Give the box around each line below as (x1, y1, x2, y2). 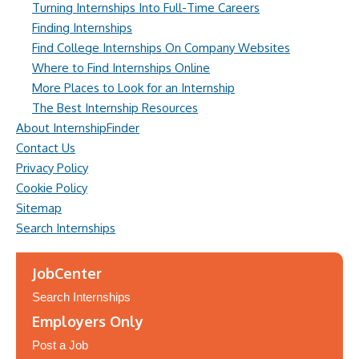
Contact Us (16, 140, 75, 155)
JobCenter (32, 264, 102, 282)
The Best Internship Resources (32, 100, 198, 115)
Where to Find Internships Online (32, 60, 210, 75)
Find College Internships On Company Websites (32, 40, 290, 55)
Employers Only (32, 313, 143, 330)
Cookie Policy (16, 180, 87, 196)
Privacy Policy (16, 160, 88, 175)
